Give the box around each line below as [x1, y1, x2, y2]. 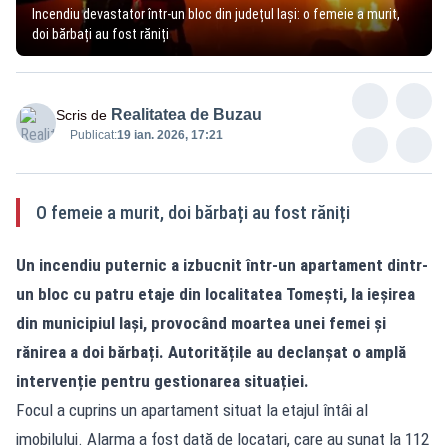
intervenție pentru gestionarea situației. [16, 370, 309, 391]
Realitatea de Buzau [111, 105, 262, 123]
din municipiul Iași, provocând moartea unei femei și [16, 312, 386, 333]
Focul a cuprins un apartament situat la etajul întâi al [16, 399, 368, 420]
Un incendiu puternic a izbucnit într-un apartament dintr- [16, 254, 428, 275]
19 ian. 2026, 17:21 [117, 127, 223, 142]
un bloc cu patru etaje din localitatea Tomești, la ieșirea [16, 283, 415, 304]
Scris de [56, 106, 107, 123]
